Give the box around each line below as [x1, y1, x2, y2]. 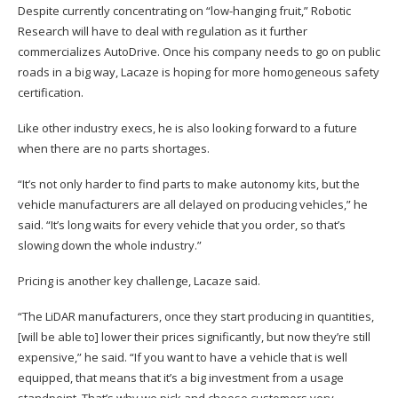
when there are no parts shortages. [18, 139, 210, 156]
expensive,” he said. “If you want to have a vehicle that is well [18, 348, 347, 365]
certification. [18, 84, 84, 100]
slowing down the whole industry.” [18, 236, 202, 253]
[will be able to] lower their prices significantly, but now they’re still [18, 328, 370, 345]
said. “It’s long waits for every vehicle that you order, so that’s [18, 216, 346, 233]
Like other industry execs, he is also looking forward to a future [18, 119, 357, 136]
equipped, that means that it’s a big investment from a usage [18, 369, 344, 386]
